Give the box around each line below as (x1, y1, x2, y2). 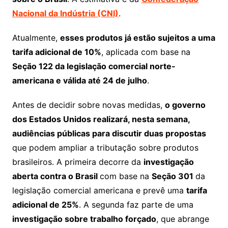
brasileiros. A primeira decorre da (12, 157, 144, 167)
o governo (164, 100, 206, 110)
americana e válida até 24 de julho (12, 75, 147, 86)
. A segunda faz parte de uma (78, 199, 193, 210)
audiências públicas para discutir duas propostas (12, 128, 206, 139)
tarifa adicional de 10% (12, 47, 101, 58)
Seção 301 (151, 171, 195, 182)
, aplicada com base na (101, 47, 190, 58)
